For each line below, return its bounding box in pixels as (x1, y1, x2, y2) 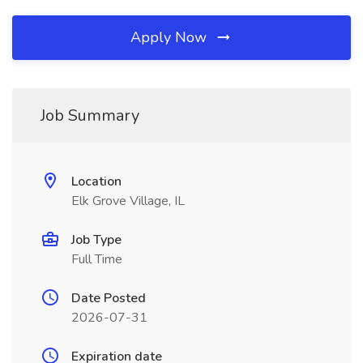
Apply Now (130, 28, 211, 47)
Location (71, 173, 122, 190)
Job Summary (41, 105, 139, 126)
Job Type (71, 231, 122, 249)
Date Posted (71, 289, 146, 307)
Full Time (71, 250, 122, 268)
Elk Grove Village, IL (71, 192, 185, 210)
